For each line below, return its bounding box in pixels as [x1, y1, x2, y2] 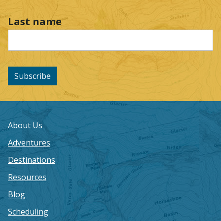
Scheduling [8, 206, 48, 217]
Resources [8, 171, 46, 183]
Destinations [8, 154, 55, 165]
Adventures [8, 137, 50, 148]
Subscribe [14, 70, 51, 81]
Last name [8, 15, 62, 29]
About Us [8, 119, 42, 131]
